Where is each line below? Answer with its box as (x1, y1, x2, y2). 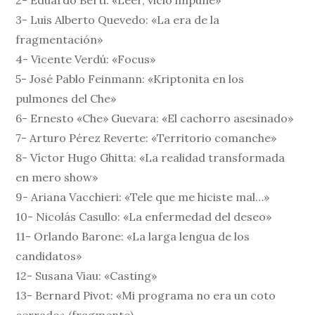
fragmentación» (15, 32, 103, 47)
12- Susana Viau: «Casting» (15, 269, 157, 283)
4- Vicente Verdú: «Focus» (15, 52, 156, 67)
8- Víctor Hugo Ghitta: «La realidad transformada (15, 150, 285, 165)
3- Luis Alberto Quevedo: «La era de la (15, 13, 220, 27)
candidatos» (15, 249, 82, 264)
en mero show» (15, 170, 98, 185)
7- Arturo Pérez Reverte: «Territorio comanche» (15, 131, 277, 146)
